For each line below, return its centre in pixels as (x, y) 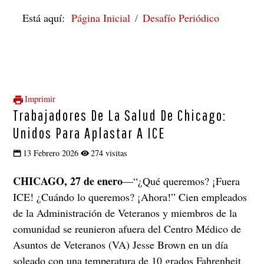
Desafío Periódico (181, 18)
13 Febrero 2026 (51, 153)
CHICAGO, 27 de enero (68, 181)
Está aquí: (47, 18)
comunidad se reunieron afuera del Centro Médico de (127, 228)
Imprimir (40, 99)
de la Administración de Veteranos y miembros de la (125, 212)
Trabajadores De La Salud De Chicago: (120, 115)
